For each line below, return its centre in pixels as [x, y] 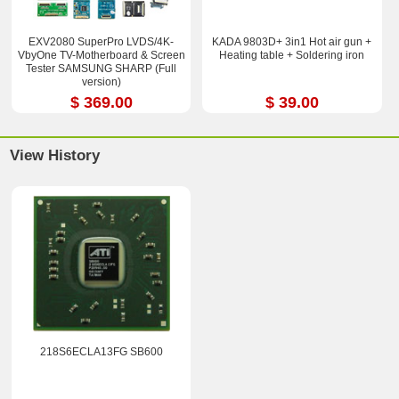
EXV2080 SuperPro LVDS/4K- [102, 42]
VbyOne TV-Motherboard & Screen [101, 56]
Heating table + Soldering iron [292, 56]
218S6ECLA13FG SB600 [101, 351]
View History [55, 155]
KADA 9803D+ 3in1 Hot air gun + [292, 42]
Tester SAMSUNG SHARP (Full [102, 69]
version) [101, 82]
